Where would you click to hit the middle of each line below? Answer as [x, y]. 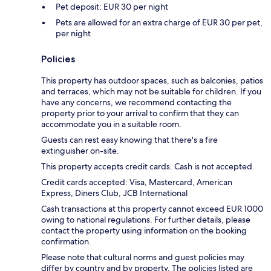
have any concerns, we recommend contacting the [136, 102]
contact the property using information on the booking [144, 230]
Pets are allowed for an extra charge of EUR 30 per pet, [159, 22]
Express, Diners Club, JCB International [114, 193]
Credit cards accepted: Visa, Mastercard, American [137, 182]
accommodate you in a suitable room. [111, 124]
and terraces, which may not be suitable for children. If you [151, 91]
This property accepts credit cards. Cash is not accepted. [148, 166]
